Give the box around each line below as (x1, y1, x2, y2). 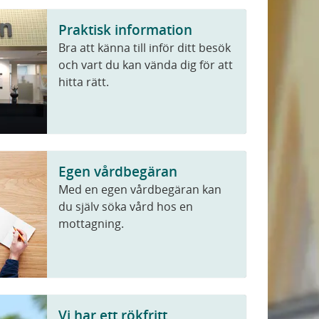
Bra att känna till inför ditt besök (58, 40, 231, 56)
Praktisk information (58, 20, 193, 40)
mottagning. (58, 216, 125, 232)
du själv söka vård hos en (58, 199, 194, 215)
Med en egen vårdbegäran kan (58, 182, 222, 198)
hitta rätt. (58, 74, 110, 90)
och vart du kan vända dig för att (58, 57, 234, 73)
